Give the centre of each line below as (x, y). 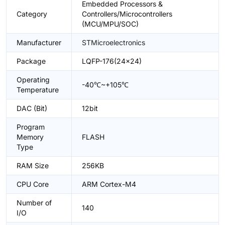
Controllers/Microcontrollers (127, 14)
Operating (33, 80)
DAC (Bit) (32, 108)
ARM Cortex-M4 (109, 184)
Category (32, 14)
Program (31, 127)
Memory (30, 137)
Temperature (38, 90)
